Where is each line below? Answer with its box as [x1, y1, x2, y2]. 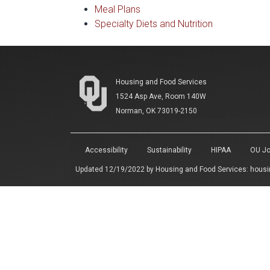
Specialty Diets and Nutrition [95, 18, 213, 30]
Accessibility [85, 146, 128, 154]
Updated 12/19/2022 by [75, 165, 155, 174]
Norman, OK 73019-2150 [116, 107, 197, 115]
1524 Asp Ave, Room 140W [116, 92, 206, 101]
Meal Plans [95, 4, 140, 15]
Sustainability [147, 146, 192, 154]
